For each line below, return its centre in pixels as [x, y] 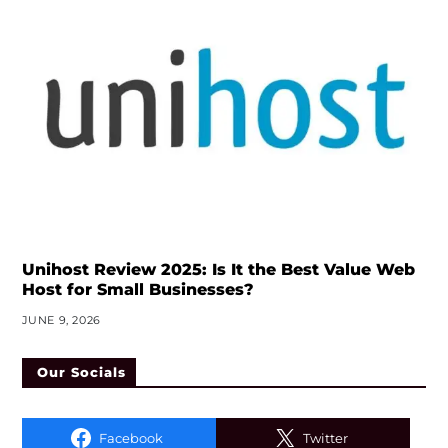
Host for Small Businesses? [137, 290]
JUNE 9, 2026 [61, 320]
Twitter [325, 437]
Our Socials [81, 372]
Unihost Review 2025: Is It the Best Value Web [218, 270]
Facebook [130, 437]
